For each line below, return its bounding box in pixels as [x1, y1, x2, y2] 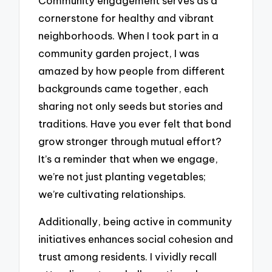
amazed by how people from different [38, 64, 225, 78]
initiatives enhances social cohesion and [38, 232, 234, 245]
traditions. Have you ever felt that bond [38, 117, 232, 131]
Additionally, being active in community [38, 214, 233, 228]
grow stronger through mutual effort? [38, 135, 222, 148]
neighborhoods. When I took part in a [38, 29, 219, 42]
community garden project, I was [38, 47, 200, 60]
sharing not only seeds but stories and [38, 100, 223, 113]
